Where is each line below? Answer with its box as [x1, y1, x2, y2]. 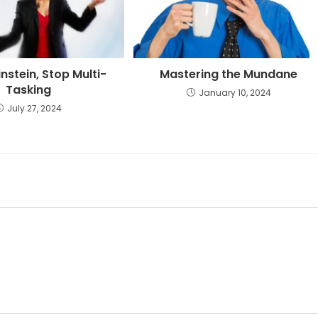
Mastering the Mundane [160, 65, 298, 82]
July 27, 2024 [7, 102, 62, 114]
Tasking [6, 81, 52, 98]
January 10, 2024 [198, 86, 271, 99]
